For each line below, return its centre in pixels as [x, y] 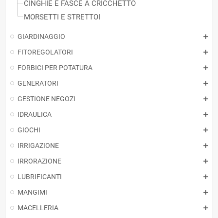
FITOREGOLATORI [45, 52]
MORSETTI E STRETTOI [62, 17]
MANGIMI [32, 192]
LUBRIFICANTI [40, 177]
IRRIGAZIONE [38, 146]
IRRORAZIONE [39, 161]
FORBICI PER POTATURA [55, 68]
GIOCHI [29, 130]
